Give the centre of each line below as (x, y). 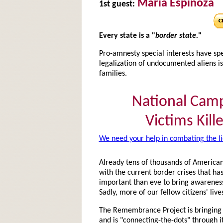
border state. (176, 36)
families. (113, 74)
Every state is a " (127, 36)
